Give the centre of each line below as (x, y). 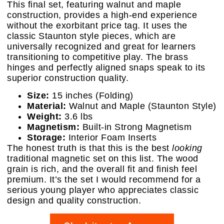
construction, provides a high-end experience (102, 15)
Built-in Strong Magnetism (135, 127)
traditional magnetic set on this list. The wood (103, 159)
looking (187, 148)
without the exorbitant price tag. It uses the (97, 25)
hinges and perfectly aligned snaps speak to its (106, 67)
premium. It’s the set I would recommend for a (104, 180)
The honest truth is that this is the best (89, 148)
